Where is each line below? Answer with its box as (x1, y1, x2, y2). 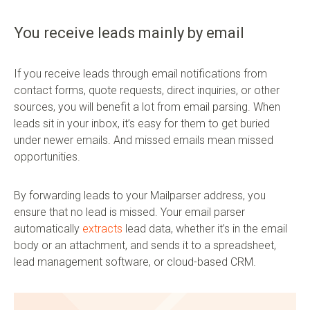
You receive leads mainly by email (14, 24, 244, 42)
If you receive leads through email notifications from (14, 66, 267, 80)
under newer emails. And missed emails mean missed (14, 133, 273, 147)
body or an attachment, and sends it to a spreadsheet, (14, 238, 276, 252)
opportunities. (14, 149, 80, 163)
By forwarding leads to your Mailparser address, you (14, 188, 266, 202)
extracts (82, 221, 122, 235)
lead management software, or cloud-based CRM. (14, 255, 256, 268)
